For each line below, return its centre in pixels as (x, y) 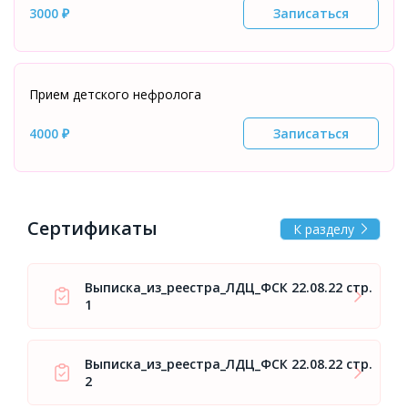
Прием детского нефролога (115, 94)
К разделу (324, 229)
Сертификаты (92, 228)
